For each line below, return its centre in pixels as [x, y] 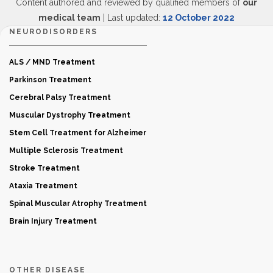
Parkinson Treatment [50, 80]
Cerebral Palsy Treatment [60, 97]
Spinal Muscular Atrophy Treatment [78, 203]
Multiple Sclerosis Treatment [66, 150]
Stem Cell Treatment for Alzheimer [78, 133]
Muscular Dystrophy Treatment [70, 115]
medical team [69, 17]
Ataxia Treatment [43, 186]
